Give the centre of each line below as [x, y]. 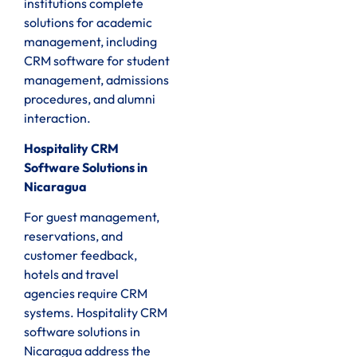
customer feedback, [80, 255]
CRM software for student [97, 60]
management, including [90, 41]
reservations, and [73, 236]
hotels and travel [71, 275]
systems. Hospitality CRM [96, 313]
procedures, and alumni [90, 98]
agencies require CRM [86, 294]
